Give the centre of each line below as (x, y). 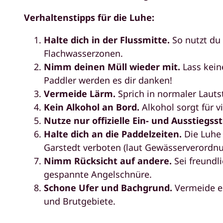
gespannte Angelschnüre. (98, 174)
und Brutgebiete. (80, 201)
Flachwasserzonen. (83, 53)
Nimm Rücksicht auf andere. (108, 161)
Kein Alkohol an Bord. (92, 107)
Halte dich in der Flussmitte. (108, 40)
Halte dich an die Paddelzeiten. (114, 134)
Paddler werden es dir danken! (108, 80)
